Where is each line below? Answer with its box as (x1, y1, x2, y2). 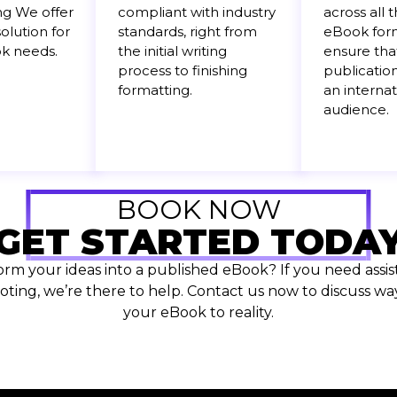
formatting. (118, 82, 192, 99)
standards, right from (118, 23, 257, 41)
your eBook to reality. (123, 303, 274, 321)
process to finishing (118, 62, 247, 80)
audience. (323, 101, 389, 119)
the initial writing (118, 43, 227, 60)
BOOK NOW (116, 192, 281, 226)
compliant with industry (118, 4, 276, 21)
